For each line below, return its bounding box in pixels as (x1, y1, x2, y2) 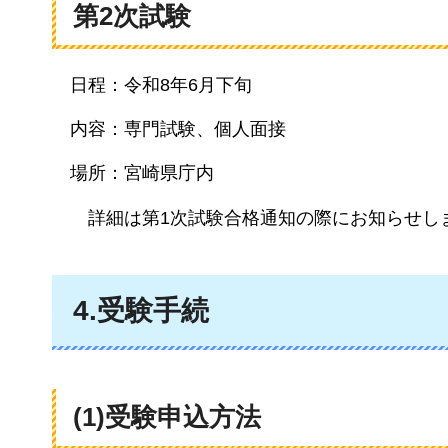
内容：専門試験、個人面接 (70, 119, 286, 140)
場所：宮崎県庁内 (70, 163, 214, 184)
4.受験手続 (73, 294, 209, 326)
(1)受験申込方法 (73, 401, 261, 432)
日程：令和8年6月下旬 (70, 74, 252, 95)
